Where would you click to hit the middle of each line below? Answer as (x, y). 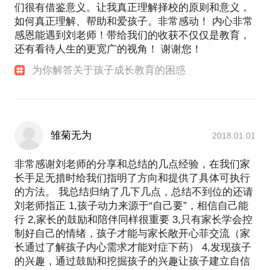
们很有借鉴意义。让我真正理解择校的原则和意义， (132, 8)
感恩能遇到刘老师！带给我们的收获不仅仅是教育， (132, 36)
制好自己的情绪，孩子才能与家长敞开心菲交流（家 (132, 234)
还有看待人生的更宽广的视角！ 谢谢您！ (108, 49)
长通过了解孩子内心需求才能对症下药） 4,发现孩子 (133, 248)
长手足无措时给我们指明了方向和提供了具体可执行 (132, 178)
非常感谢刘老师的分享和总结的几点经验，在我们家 (132, 165)
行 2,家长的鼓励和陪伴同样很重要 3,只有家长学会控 (133, 220)
